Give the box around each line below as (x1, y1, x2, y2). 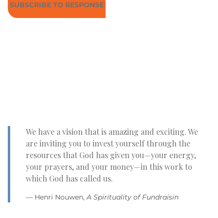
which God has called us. (26, 173, 113, 183)
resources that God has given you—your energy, (26, 150, 196, 160)
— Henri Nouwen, (26, 193, 87, 201)
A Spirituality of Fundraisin (87, 193, 179, 201)
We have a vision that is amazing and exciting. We (26, 127, 198, 137)
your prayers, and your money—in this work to (26, 162, 192, 172)
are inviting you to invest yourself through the (26, 138, 190, 148)
